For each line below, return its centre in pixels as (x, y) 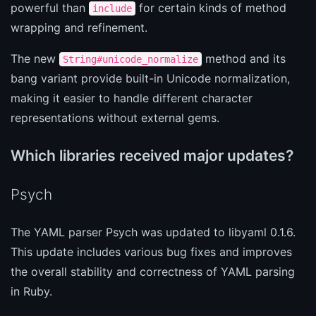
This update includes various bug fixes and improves (151, 251)
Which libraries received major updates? (152, 155)
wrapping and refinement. (79, 27)
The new (35, 58)
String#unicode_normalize (130, 59)
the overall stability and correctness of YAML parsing (153, 271)
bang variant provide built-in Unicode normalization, (150, 78)
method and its (244, 58)
